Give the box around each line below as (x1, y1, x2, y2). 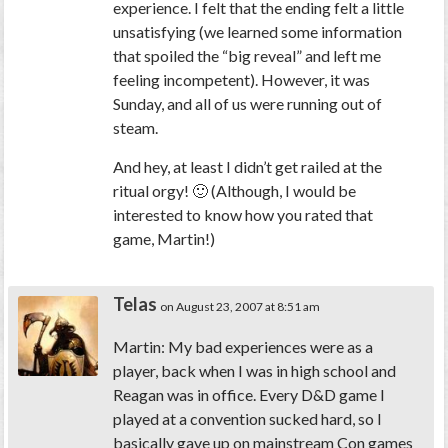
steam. (113, 118, 159, 138)
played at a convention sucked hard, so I (113, 409, 383, 429)
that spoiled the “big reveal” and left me (113, 46, 382, 66)
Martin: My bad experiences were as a (113, 337, 374, 357)
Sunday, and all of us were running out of (113, 94, 383, 114)
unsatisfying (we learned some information (113, 22, 403, 42)
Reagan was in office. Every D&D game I (113, 385, 386, 405)
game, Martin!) (113, 229, 216, 249)
